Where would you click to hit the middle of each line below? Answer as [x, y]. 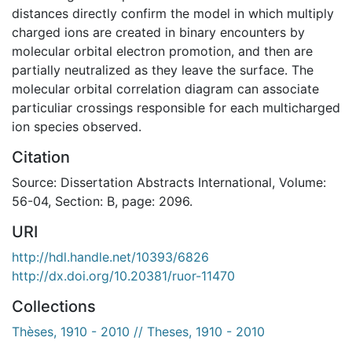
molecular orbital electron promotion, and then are [162, 51]
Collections [54, 306]
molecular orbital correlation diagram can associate [165, 88]
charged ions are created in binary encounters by [158, 32]
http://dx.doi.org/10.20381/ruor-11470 [123, 275]
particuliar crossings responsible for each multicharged [176, 107]
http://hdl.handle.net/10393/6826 [110, 257]
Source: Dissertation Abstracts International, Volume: [169, 182]
